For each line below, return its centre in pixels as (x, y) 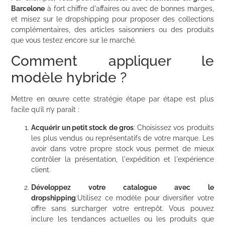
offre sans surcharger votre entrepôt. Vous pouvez (123, 209)
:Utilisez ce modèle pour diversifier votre (145, 198)
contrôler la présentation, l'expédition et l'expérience (123, 159)
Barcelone (28, 9)
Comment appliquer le (113, 61)
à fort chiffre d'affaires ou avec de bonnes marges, (129, 9)
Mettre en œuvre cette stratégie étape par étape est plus (113, 99)
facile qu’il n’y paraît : (45, 110)
